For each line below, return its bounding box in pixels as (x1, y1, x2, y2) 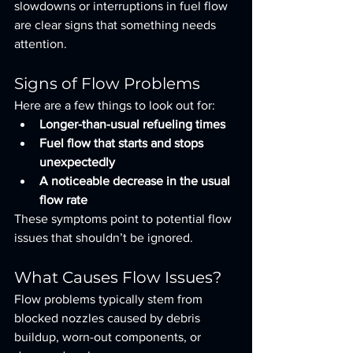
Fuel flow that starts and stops (39, 136, 206, 150)
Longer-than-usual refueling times (39, 117, 225, 131)
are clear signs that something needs (14, 18, 219, 32)
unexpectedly (39, 155, 115, 169)
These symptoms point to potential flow (14, 212, 235, 225)
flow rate (39, 193, 87, 206)
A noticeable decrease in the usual (39, 174, 233, 188)
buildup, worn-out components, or (14, 330, 204, 344)
